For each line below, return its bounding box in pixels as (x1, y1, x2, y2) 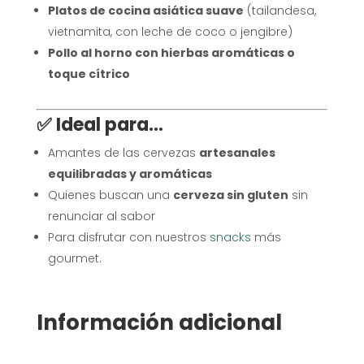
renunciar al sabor (47, 207, 155, 224)
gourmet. (47, 249, 102, 266)
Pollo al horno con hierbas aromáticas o (47, 44, 295, 61)
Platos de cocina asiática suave (47, 2, 244, 19)
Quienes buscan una (47, 186, 173, 203)
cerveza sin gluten (172, 186, 288, 203)
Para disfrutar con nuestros (47, 228, 210, 245)
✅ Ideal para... (36, 111, 163, 137)
